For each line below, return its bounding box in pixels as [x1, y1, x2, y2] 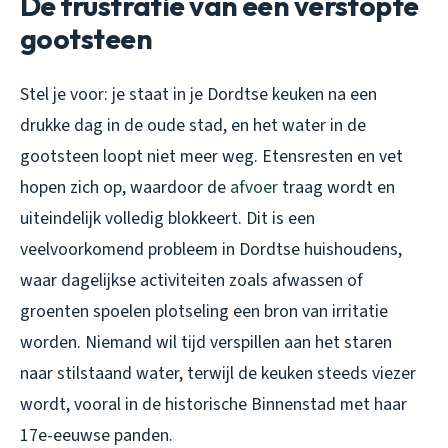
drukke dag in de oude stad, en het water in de [20, 113, 366, 139]
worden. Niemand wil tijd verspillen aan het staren [20, 330, 392, 356]
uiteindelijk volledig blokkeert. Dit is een [20, 206, 315, 232]
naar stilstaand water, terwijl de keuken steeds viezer [20, 361, 416, 387]
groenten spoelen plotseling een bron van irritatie [20, 299, 388, 325]
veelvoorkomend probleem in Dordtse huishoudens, [20, 237, 402, 263]
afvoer [230, 175, 278, 201]
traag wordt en [278, 175, 395, 201]
